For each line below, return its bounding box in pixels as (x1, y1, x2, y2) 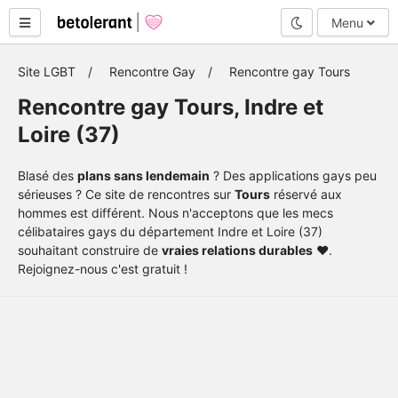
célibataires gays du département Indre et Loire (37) (18, 224, 322, 239)
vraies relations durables (162, 243, 313, 258)
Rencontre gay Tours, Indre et (18, 94, 323, 120)
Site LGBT (18, 64, 76, 79)
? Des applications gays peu (210, 168, 377, 183)
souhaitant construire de (18, 243, 162, 258)
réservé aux (270, 187, 342, 202)
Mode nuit (302, 13, 360, 29)
